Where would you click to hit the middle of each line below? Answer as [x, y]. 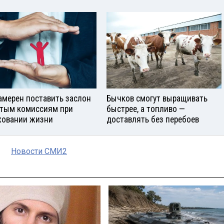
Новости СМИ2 [39, 151]
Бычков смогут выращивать [157, 98]
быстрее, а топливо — [146, 109]
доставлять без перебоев [153, 119]
